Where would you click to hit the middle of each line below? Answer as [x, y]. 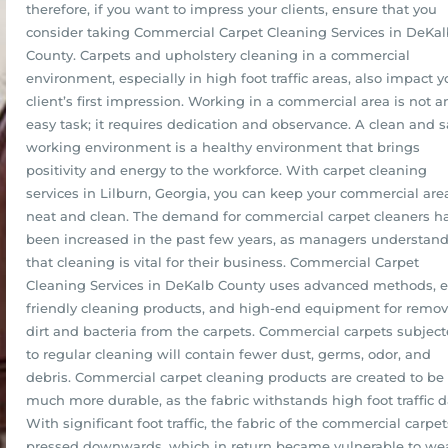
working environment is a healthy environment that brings [223, 147]
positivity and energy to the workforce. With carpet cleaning [226, 170]
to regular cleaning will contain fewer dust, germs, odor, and [228, 354]
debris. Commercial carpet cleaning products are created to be [235, 377]
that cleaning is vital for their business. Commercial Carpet [222, 262]
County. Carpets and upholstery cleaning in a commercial [218, 55]
